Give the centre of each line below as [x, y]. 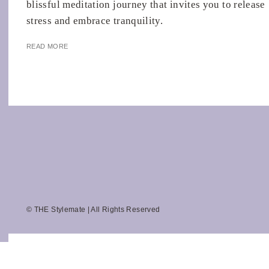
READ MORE [47, 47]
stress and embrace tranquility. [95, 21]
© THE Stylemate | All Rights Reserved [93, 210]
